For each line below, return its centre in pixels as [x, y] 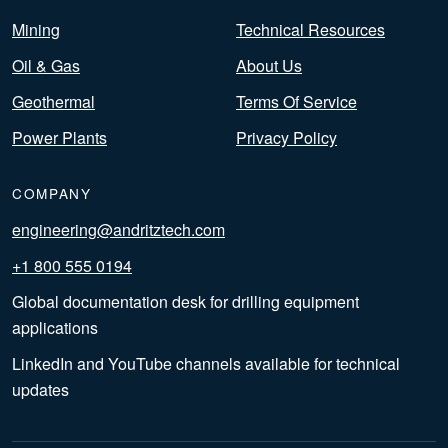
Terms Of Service [296, 102]
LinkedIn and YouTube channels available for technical [206, 364]
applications [55, 328]
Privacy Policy [286, 138]
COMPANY [52, 193]
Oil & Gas [46, 66]
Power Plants [59, 138]
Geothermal [53, 102]
